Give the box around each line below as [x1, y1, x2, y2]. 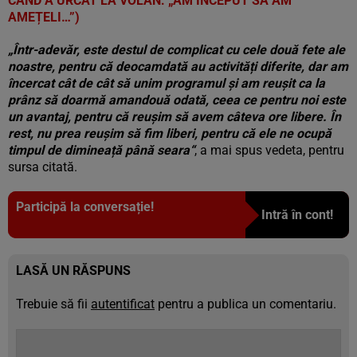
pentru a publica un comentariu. [155, 296, 336, 312]
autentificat [91, 296, 155, 312]
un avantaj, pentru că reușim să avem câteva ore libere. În [8, 109, 341, 124]
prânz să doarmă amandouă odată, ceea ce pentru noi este [8, 92, 346, 108]
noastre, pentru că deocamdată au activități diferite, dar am [8, 59, 348, 74]
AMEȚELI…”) [8, 10, 80, 25]
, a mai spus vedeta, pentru [194, 143, 344, 158]
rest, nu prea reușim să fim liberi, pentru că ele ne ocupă [8, 126, 331, 141]
